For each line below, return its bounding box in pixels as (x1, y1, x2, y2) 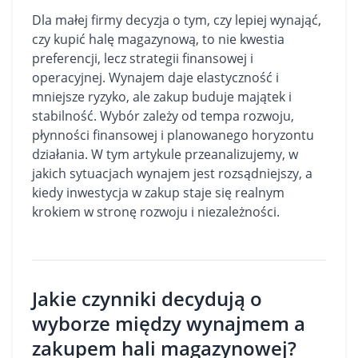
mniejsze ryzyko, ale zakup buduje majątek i (32, 88, 292, 105)
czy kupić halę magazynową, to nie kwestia (32, 30, 284, 48)
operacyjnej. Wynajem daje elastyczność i (32, 69, 279, 86)
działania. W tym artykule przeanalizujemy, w (32, 145, 298, 163)
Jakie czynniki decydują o (32, 285, 262, 312)
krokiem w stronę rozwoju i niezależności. (32, 203, 280, 221)
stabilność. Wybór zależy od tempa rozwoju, (32, 107, 294, 125)
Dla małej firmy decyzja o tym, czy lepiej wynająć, (32, 11, 321, 29)
